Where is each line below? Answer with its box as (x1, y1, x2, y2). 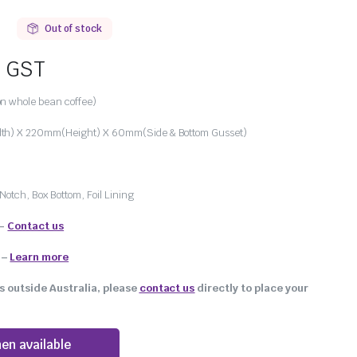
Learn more (10, 249, 69, 264)
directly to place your (194, 280, 308, 295)
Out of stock (44, 22, 103, 35)
